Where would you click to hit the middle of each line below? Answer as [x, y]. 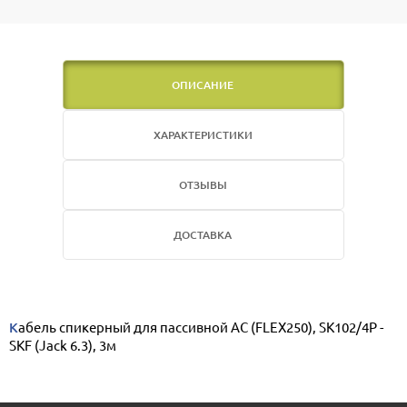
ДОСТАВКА [203, 235]
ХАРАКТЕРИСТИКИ [203, 135]
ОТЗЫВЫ [203, 185]
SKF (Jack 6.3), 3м [63, 345]
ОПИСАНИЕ [203, 85]
